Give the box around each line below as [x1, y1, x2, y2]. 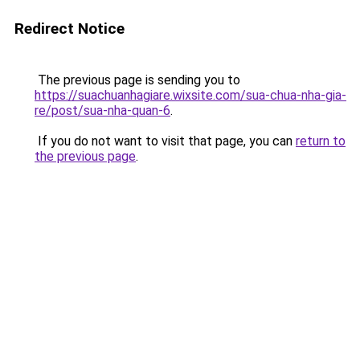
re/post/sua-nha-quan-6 [35, 103, 170, 118]
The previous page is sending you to [35, 72, 240, 88]
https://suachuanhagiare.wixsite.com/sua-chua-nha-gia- [35, 88, 346, 103]
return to [296, 133, 346, 149]
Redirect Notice [14, 19, 125, 38]
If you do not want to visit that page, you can [35, 133, 296, 149]
